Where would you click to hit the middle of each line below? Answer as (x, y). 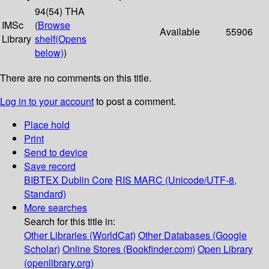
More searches (56, 208)
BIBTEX (41, 180)
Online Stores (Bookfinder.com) (129, 249)
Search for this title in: (70, 222)
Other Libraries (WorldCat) (80, 235)
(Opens (71, 39)
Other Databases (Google (192, 235)
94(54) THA (60, 11)
